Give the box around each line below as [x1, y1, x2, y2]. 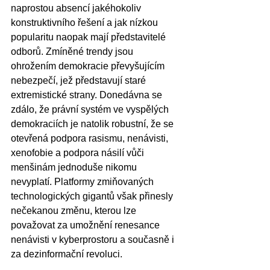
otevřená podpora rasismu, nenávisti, [11, 133, 171, 144]
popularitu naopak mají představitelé [11, 32, 168, 43]
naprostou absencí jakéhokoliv [11, 3, 143, 14]
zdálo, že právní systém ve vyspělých [11, 104, 171, 115]
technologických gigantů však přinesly [11, 191, 175, 202]
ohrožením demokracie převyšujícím [11, 61, 167, 72]
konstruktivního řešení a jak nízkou [11, 17, 160, 28]
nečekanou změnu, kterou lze [11, 206, 139, 216]
